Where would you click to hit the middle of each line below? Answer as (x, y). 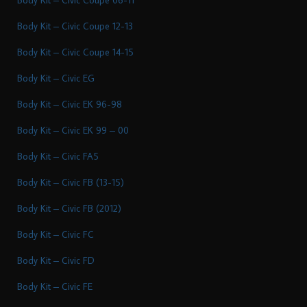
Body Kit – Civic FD (56, 260)
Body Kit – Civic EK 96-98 (70, 104)
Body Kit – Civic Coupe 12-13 (75, 26)
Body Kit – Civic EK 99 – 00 (73, 130)
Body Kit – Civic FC (56, 234)
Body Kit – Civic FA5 (58, 156)
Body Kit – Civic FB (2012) (69, 208)
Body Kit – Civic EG (56, 78)
